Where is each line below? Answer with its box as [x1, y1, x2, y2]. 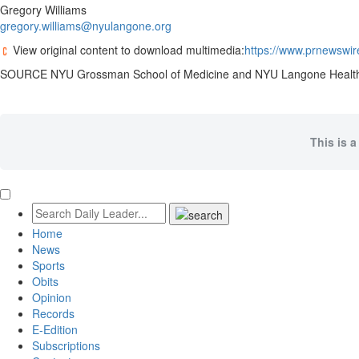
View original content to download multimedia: [10, 42, 244, 58]
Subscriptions [32, 337, 100, 354]
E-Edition [32, 321, 78, 338]
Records [32, 305, 75, 322]
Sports [32, 257, 65, 274]
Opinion [32, 289, 71, 306]
